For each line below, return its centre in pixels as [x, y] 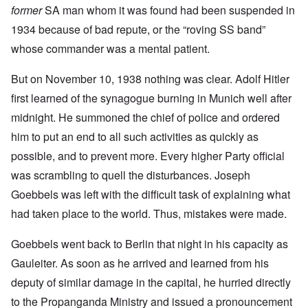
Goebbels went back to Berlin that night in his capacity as [150, 244]
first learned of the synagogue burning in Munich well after [151, 98]
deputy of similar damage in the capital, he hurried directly [151, 283]
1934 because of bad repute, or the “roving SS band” [138, 30]
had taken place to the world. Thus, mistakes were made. [149, 214]
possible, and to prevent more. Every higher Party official [148, 156]
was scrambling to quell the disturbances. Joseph [131, 175]
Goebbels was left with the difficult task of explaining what [151, 195]
